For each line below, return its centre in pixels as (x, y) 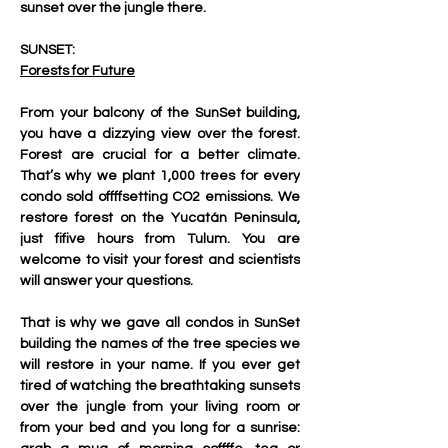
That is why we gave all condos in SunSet (160, 323)
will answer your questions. (106, 281)
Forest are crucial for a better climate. (160, 155)
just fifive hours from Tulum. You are (160, 239)
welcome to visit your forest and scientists (160, 260)
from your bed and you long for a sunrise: (160, 428)
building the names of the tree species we (160, 344)
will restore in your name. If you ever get (160, 365)
